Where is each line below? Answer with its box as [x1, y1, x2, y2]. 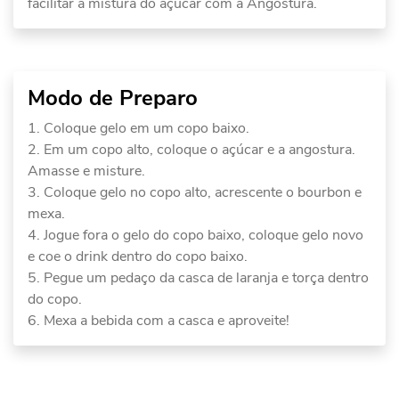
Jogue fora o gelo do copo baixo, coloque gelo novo [44, 225, 363, 246]
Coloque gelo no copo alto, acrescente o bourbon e [44, 183, 362, 203]
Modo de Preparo [28, 84, 198, 113]
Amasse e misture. [28, 161, 145, 182]
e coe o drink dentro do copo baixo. [28, 247, 248, 267]
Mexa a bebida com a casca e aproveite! [44, 311, 289, 331]
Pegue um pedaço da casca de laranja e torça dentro [44, 268, 369, 289]
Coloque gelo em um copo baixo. [44, 118, 249, 139]
